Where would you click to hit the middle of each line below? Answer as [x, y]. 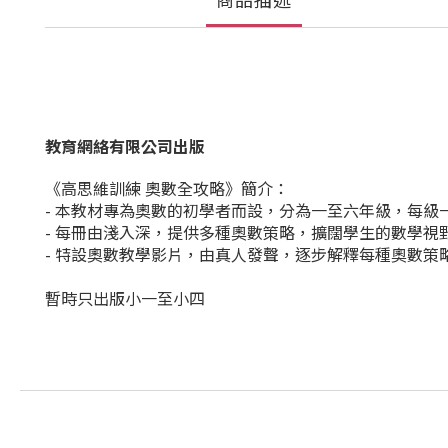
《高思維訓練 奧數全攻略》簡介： [167, 189]
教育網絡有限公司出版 [125, 146]
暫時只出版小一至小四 [125, 299]
